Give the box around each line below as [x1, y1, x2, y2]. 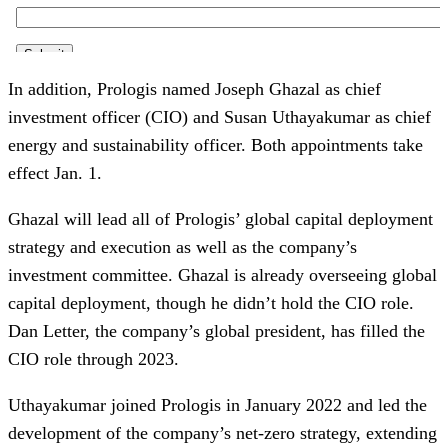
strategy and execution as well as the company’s [8, 236, 357, 257]
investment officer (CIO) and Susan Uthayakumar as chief [8, 106, 431, 127]
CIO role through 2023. [8, 348, 179, 369]
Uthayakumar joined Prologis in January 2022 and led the [8, 394, 427, 415]
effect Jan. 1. [8, 162, 102, 183]
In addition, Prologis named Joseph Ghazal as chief [8, 78, 381, 99]
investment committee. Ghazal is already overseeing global [8, 264, 437, 285]
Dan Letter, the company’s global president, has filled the [8, 320, 425, 341]
